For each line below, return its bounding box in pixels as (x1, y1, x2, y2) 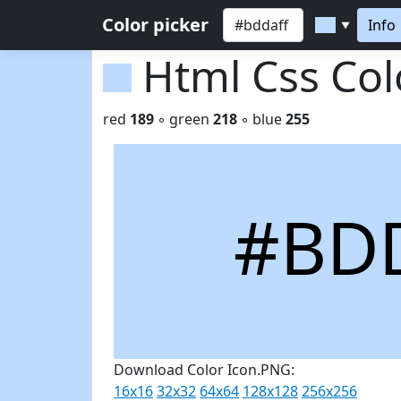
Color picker (102, 13, 209, 37)
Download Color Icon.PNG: (114, 360, 294, 380)
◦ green (154, 109, 213, 129)
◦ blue (237, 109, 286, 129)
